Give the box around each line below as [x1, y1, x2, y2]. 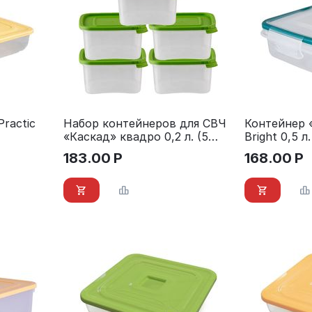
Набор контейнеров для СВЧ [63, 116, 227, 131]
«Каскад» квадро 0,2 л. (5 [63, 130, 209, 144]
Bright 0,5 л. [244, 130, 311, 144]
